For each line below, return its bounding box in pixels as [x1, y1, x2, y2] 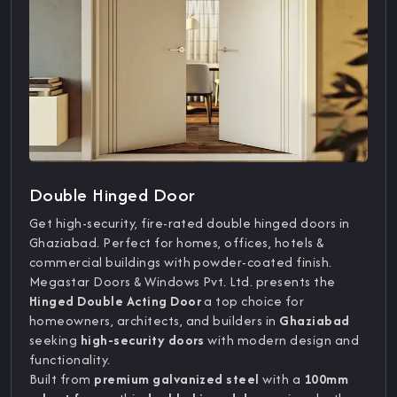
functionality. [29, 349, 111, 369]
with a [259, 369, 304, 388]
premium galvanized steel [94, 369, 260, 388]
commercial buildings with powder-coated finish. [29, 252, 332, 271]
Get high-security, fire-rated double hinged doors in [29, 213, 350, 232]
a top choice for [201, 291, 305, 310]
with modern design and [204, 330, 360, 349]
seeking [29, 330, 81, 349]
